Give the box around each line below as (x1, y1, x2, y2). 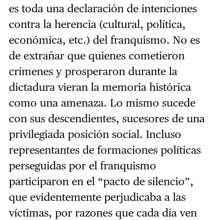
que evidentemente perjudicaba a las (8, 191, 186, 204)
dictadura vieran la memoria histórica (8, 81, 191, 94)
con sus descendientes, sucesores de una (8, 112, 205, 125)
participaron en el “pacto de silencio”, (8, 175, 193, 188)
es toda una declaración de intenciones (8, 2, 197, 15)
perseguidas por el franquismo (8, 159, 156, 172)
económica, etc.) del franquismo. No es (8, 33, 200, 47)
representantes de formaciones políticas (8, 143, 201, 157)
